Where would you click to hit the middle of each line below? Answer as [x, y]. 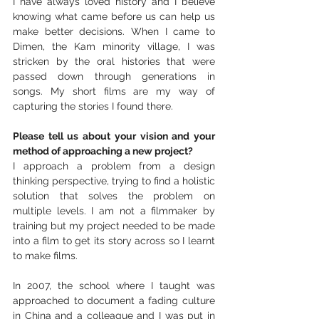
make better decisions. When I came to [114, 32]
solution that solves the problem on [114, 196]
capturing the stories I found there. [94, 106]
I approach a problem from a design [114, 166]
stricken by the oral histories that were [114, 62]
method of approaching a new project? [103, 151]
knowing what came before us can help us [114, 17]
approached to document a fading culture [114, 301]
